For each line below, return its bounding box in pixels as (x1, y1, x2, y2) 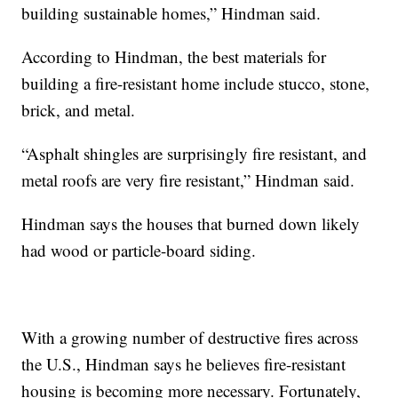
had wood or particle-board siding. (21, 238, 257, 261)
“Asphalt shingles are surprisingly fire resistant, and (21, 141, 368, 164)
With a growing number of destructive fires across (21, 325, 359, 348)
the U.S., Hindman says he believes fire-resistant (21, 352, 346, 375)
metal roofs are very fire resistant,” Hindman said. (21, 168, 355, 191)
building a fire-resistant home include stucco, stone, (21, 71, 370, 94)
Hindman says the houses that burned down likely (21, 211, 361, 235)
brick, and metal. (21, 98, 136, 121)
